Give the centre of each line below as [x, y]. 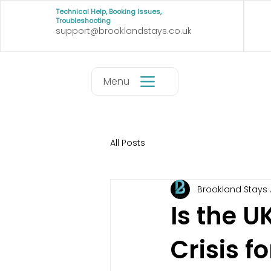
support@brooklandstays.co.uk [123, 31]
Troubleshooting [83, 21]
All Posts [128, 142]
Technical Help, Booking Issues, [108, 11]
